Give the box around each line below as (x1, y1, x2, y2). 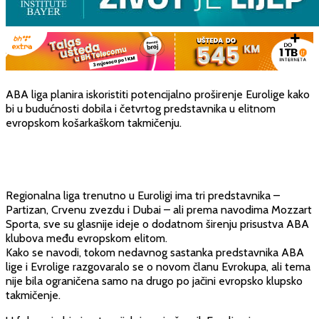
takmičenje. (6, 288, 61, 302)
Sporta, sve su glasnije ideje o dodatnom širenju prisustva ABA (6, 216, 309, 231)
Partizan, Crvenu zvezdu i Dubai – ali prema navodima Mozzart (6, 202, 312, 216)
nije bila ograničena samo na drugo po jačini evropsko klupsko (6, 273, 303, 288)
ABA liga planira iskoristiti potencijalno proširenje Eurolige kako (6, 87, 310, 101)
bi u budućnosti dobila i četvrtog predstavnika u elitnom (6, 101, 276, 115)
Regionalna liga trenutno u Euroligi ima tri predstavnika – (6, 188, 280, 202)
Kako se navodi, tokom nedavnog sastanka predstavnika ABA (6, 245, 304, 259)
